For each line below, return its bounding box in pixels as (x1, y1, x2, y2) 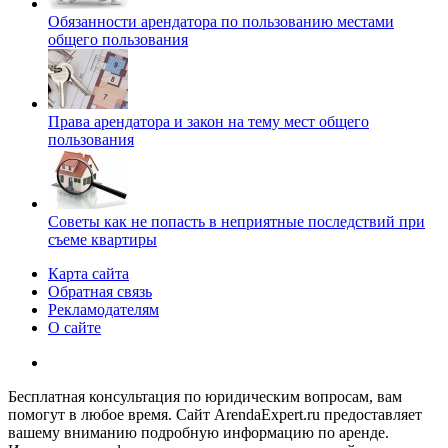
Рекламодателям (48, 300, 159, 318)
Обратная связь (48, 282, 152, 300)
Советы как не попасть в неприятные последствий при (48, 212, 425, 230)
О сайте (48, 318, 101, 336)
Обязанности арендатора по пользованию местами (48, 12, 394, 30)
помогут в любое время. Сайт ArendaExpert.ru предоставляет (8, 405, 422, 423)
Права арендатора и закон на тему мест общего (48, 112, 369, 130)
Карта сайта (48, 264, 129, 282)
